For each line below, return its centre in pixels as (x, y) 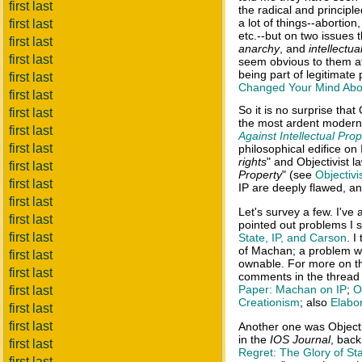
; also (315, 302)
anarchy (259, 48)
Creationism (269, 302)
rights (253, 162)
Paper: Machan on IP (293, 289)
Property (260, 175)
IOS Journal (300, 339)
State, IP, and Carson (293, 238)
